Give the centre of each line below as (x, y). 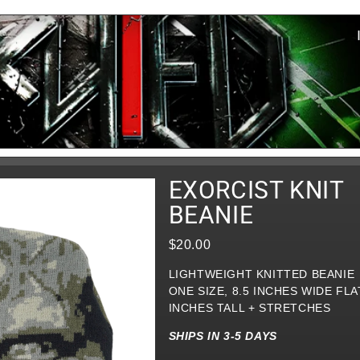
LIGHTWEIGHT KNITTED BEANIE (262, 274)
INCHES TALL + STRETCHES (250, 308)
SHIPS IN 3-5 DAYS (223, 336)
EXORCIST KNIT (256, 190)
